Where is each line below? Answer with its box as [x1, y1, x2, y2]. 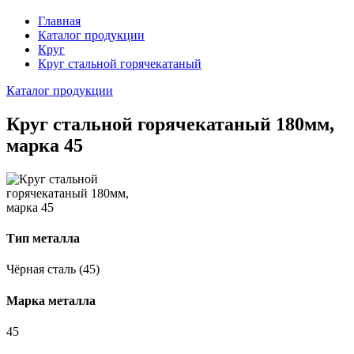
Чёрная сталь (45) [6, 262, 100, 277]
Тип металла [6, 232, 80, 246]
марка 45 [6, 134, 83, 156]
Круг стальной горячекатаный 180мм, [6, 113, 334, 134]
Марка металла [6, 293, 96, 307]
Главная [38, 14, 81, 28]
